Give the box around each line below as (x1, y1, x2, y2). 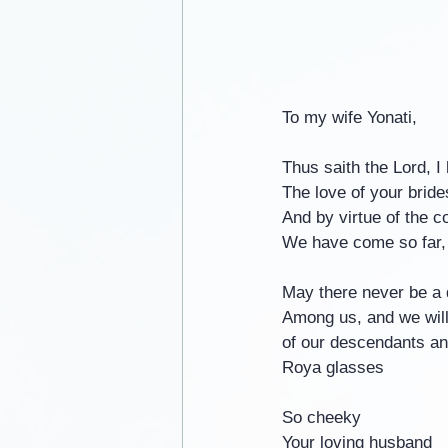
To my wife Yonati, (282, 108, 417, 128)
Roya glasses (282, 358, 384, 378)
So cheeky (282, 408, 361, 428)
